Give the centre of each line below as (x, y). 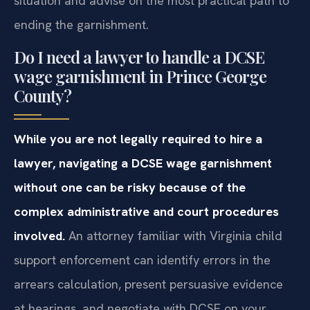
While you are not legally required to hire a (138, 138)
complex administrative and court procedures (146, 211)
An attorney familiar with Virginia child (174, 235)
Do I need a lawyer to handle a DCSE (139, 56)
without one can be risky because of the (130, 187)
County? (43, 95)
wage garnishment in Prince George (140, 76)
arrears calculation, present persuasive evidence (148, 284)
